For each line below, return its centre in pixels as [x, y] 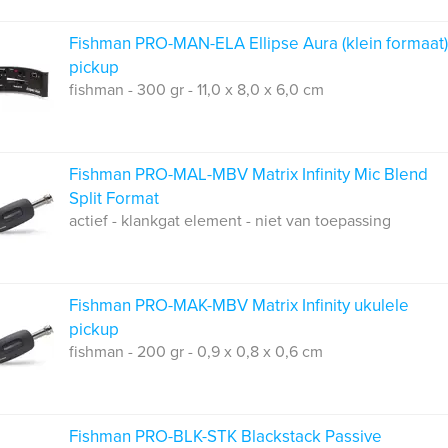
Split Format [114, 198]
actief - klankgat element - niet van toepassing [230, 221]
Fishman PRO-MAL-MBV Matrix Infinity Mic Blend [248, 174]
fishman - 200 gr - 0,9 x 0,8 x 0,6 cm [196, 352]
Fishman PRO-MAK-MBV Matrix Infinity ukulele [239, 305]
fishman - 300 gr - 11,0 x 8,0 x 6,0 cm [196, 90]
